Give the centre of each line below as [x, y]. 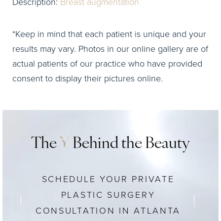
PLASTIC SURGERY [108, 195]
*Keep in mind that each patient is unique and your [109, 34]
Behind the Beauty [130, 144]
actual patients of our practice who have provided [107, 63]
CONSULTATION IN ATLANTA [108, 210]
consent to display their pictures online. [88, 78]
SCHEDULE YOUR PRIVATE [108, 179]
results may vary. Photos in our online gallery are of [110, 49]
